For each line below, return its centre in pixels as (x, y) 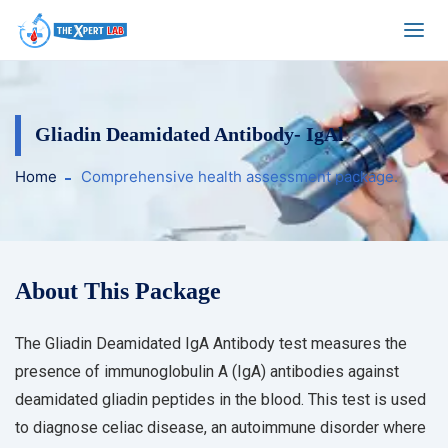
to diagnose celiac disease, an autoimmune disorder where (220, 428)
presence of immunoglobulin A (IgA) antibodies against (207, 372)
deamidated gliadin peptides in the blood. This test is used (220, 400)
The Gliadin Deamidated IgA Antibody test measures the (211, 344)
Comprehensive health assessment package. (239, 176)
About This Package (118, 291)
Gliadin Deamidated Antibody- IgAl (189, 133)
